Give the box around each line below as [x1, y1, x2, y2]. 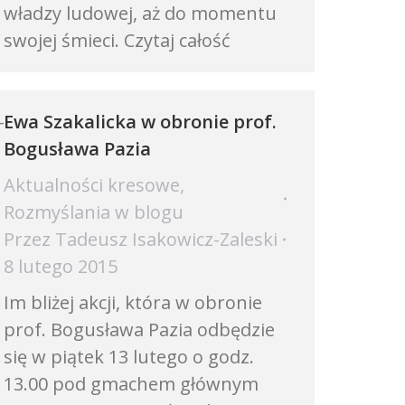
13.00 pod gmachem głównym [4, 372, 259, 396]
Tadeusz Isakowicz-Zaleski [55, 227, 278, 251]
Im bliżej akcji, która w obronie [4, 290, 262, 315]
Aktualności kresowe [4, 173, 180, 197]
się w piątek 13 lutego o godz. [4, 344, 254, 369]
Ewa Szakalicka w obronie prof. [4, 109, 277, 134]
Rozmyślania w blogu [4, 200, 184, 224]
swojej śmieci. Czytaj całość [4, 28, 258, 52]
